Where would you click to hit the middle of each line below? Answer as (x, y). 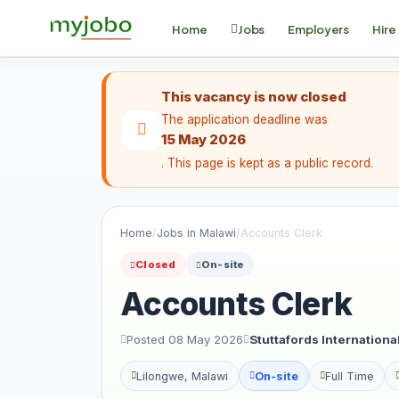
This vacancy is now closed (254, 97)
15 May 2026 (204, 139)
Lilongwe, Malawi (182, 376)
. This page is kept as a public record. (267, 163)
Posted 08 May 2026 (185, 339)
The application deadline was (244, 119)
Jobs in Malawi (196, 233)
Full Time (350, 376)
